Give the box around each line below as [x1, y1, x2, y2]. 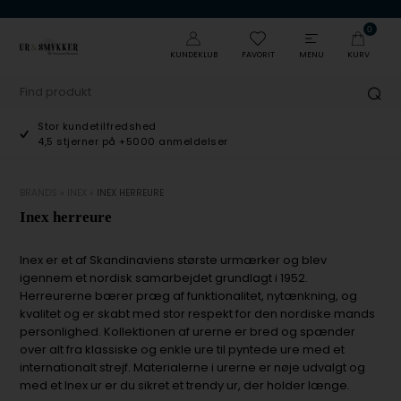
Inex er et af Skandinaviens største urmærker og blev [20, 252, 328, 269]
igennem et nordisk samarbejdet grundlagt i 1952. [20, 269, 309, 286]
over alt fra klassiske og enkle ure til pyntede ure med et [20, 341, 346, 358]
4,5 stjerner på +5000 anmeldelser [38, 134, 228, 149]
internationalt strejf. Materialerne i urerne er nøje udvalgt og [20, 359, 366, 376]
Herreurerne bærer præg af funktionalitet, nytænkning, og [20, 287, 358, 304]
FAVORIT [241, 49, 275, 60]
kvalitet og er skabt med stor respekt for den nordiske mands [20, 305, 376, 322]
